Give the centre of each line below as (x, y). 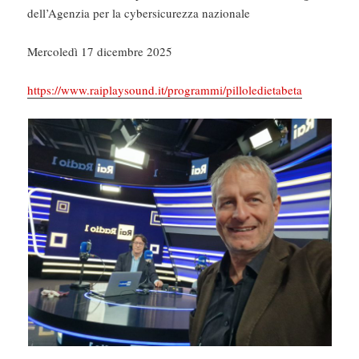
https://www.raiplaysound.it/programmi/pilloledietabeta (165, 90)
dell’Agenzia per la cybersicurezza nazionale (139, 13)
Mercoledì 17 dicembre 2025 (100, 52)
